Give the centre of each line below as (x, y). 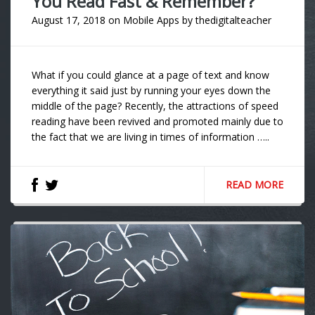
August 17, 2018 (69, 20)
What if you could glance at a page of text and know (150, 75)
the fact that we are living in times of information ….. (150, 137)
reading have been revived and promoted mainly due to (157, 122)
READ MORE (255, 185)
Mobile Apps (151, 20)
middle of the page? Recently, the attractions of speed (155, 106)
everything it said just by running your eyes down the (151, 91)
